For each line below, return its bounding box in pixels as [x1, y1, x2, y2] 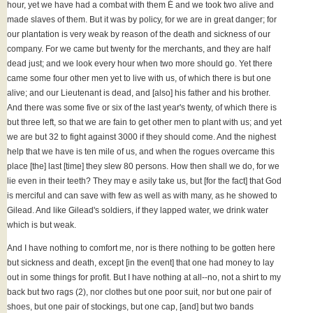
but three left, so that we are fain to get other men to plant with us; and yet [7, 117, 282, 128]
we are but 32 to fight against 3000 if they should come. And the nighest [7, 132, 276, 143]
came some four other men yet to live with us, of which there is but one [7, 73, 271, 84]
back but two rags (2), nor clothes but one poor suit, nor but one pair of [7, 287, 271, 298]
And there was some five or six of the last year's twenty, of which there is [7, 103, 277, 113]
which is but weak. [7, 220, 76, 231]
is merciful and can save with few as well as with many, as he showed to [7, 191, 277, 201]
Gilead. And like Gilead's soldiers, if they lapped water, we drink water [7, 205, 268, 216]
